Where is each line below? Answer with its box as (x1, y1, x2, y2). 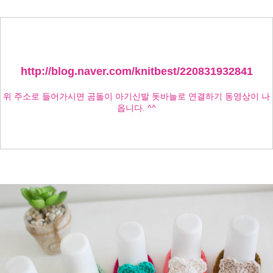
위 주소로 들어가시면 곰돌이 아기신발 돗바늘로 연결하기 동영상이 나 (3, 91, 270, 102)
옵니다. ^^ (117, 103, 156, 113)
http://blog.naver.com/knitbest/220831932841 (20, 65, 253, 78)
